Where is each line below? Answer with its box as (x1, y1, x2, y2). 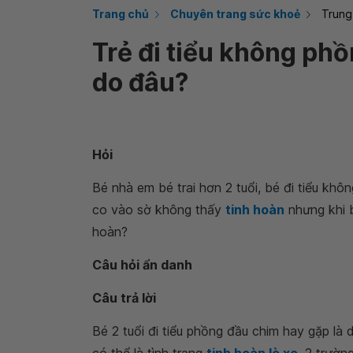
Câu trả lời (92, 290, 156, 306)
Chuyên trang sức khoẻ (170, 7, 300, 20)
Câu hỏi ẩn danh (92, 257, 192, 273)
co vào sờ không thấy (92, 202, 221, 217)
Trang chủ (92, 7, 149, 20)
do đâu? (92, 67, 188, 98)
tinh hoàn (225, 202, 284, 217)
